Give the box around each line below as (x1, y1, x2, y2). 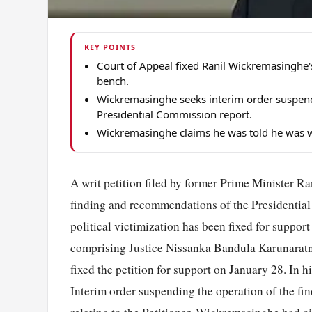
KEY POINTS (84, 42, 136, 53)
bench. (97, 74, 130, 88)
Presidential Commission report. (97, 107, 253, 122)
